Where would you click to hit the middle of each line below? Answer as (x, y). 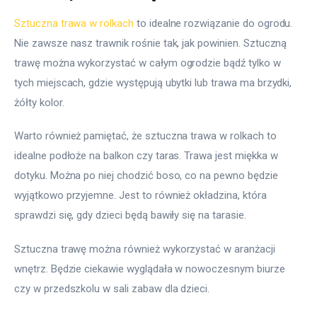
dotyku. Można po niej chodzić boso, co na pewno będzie (148, 176)
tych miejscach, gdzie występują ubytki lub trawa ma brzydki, (155, 82)
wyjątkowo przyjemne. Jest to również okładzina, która (142, 196)
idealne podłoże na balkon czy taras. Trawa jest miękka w (148, 156)
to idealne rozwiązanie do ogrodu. (214, 23)
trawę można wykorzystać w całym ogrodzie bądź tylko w (149, 63)
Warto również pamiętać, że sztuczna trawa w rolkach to (147, 136)
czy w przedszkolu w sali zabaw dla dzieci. (112, 288)
